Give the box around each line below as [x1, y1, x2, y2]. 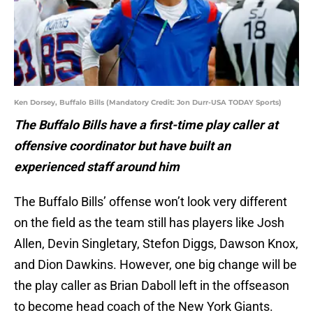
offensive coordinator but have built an [14, 138, 231, 154]
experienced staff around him [14, 159, 180, 175]
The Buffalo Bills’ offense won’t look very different [14, 194, 287, 210]
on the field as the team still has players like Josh [14, 215, 284, 231]
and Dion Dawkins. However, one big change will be [14, 257, 297, 272]
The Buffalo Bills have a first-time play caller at [14, 117, 278, 133]
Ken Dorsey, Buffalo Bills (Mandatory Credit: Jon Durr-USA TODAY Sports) [14, 98, 282, 108]
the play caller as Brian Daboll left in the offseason [14, 278, 289, 293]
